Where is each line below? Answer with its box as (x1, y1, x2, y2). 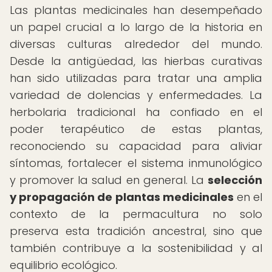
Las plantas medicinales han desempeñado (10, 2, 262, 18)
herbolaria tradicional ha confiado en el (10, 104, 262, 120)
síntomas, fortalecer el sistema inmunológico (10, 155, 262, 171)
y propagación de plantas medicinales (10, 189, 234, 205)
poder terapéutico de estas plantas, (10, 121, 262, 137)
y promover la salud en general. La (10, 172, 208, 188)
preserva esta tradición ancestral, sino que (10, 223, 262, 239)
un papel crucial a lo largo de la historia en (10, 19, 262, 35)
